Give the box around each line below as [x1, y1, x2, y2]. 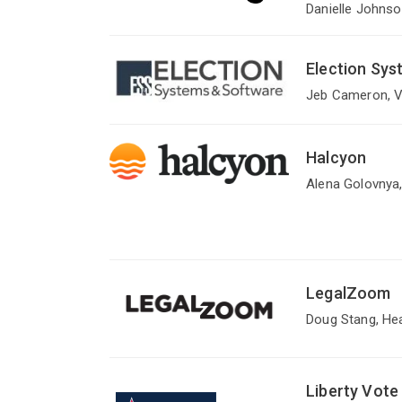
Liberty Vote [306, 380, 399, 400]
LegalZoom [306, 284, 391, 303]
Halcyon [306, 148, 367, 168]
